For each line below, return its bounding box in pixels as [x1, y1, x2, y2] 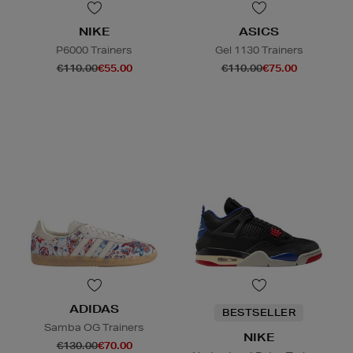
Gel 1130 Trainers [214, 43, 303, 58]
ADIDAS [69, 302, 119, 317]
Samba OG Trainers [44, 321, 144, 335]
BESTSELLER [222, 306, 295, 320]
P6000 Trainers [56, 43, 132, 58]
